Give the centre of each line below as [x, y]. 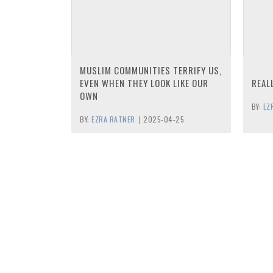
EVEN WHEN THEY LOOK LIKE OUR [144, 83]
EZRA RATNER [113, 119]
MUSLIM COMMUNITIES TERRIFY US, [151, 70]
